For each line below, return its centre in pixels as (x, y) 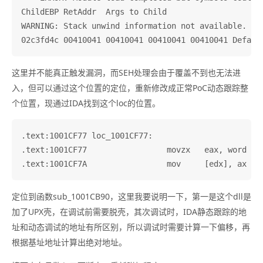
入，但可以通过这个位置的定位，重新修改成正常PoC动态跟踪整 (130, 88)
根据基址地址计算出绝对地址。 (69, 242)
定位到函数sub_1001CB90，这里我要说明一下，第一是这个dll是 (131, 197)
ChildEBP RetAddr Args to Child (127, 12)
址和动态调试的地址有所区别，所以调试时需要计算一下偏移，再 (131, 227)
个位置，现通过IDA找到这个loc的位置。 (86, 103)
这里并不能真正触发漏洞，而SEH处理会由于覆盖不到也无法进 (126, 73)
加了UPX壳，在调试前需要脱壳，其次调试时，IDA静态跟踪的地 (129, 212)
